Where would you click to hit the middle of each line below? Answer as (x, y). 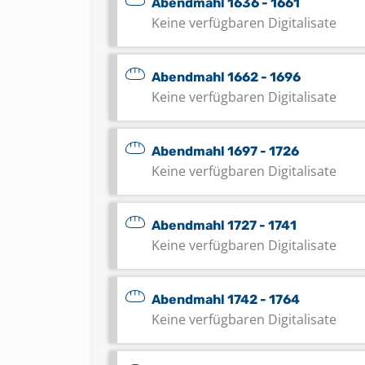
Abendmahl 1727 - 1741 (224, 225)
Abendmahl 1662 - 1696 (226, 77)
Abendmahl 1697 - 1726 (225, 151)
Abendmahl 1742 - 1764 (226, 299)
